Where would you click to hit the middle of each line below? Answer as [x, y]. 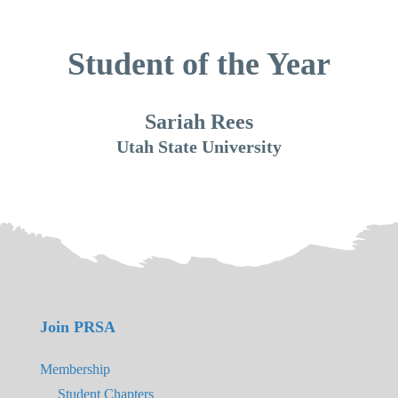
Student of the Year [199, 64]
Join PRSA [78, 327]
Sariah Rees [199, 122]
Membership [75, 369]
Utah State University [199, 147]
